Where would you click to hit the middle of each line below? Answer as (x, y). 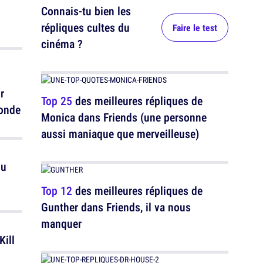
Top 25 (57, 101)
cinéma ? (62, 44)
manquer (61, 223)
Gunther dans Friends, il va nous (116, 207)
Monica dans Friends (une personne (124, 117)
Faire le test (195, 28)
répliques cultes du (85, 27)
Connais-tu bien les (86, 11)
